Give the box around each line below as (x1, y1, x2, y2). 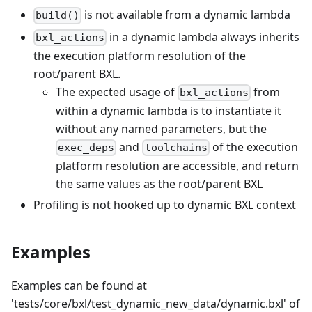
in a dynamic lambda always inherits (107, 29, 300, 45)
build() (36, 9, 80, 22)
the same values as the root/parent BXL (56, 176, 263, 192)
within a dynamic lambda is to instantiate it (56, 102, 281, 118)
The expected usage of (56, 84, 178, 100)
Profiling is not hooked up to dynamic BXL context (33, 197, 296, 213)
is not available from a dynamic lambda (81, 7, 291, 23)
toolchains (144, 141, 208, 155)
